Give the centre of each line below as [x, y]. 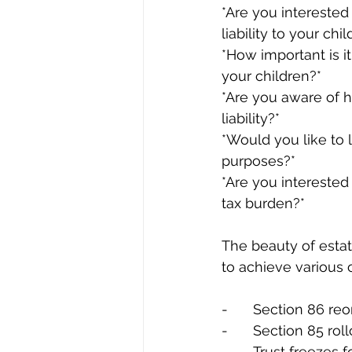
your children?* [271, 76]
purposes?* [258, 161]
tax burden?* [263, 203]
